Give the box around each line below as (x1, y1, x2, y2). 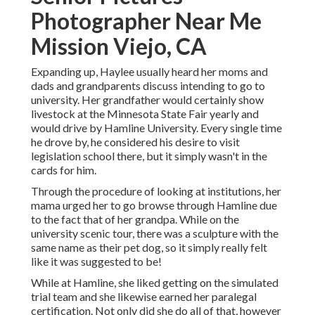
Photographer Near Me (31, 7, 262, 35)
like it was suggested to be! (31, 255, 162, 269)
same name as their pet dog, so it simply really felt (31, 240, 267, 255)
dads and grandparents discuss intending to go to (31, 79, 265, 93)
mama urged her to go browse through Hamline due (31, 198, 277, 212)
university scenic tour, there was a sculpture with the (31, 226, 278, 240)
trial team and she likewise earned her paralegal (31, 290, 257, 304)
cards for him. (31, 163, 96, 177)
